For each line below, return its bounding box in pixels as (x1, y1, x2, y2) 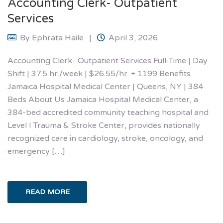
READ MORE (25, 187, 70, 196)
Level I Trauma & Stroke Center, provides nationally (7, 120, 200, 130)
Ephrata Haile (32, 32, 84, 43)
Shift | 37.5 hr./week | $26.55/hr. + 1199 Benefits (7, 68, 191, 79)
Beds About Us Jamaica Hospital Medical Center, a (7, 94, 198, 105)
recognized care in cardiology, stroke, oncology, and (7, 133, 203, 143)
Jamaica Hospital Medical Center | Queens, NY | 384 (7, 81, 203, 92)
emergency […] (7, 146, 65, 156)
